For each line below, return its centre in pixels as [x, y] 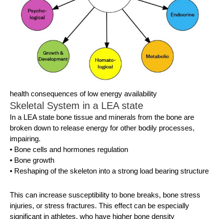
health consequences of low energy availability [83, 94]
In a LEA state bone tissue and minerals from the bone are [102, 117]
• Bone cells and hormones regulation [69, 150]
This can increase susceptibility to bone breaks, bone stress [105, 195]
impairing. [25, 139]
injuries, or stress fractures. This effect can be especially [99, 205]
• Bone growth [32, 160]
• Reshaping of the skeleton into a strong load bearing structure [109, 171]
